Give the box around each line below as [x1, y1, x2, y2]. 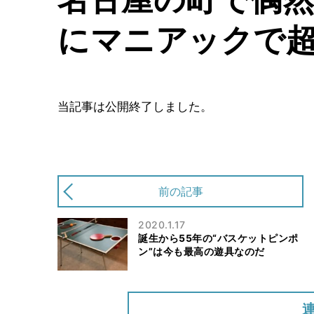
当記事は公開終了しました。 [57, 100, 212, 114]
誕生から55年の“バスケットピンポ [138, 231, 299, 244]
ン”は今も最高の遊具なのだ [138, 245, 265, 257]
